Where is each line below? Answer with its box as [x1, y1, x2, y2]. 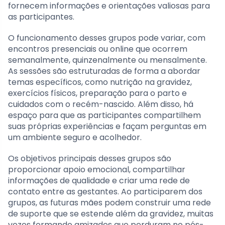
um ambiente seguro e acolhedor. [8, 131, 142, 143]
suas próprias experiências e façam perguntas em [8, 120, 206, 132]
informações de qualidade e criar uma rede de [8, 174, 190, 186]
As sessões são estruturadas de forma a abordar [8, 65, 200, 77]
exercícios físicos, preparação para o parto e [8, 87, 187, 99]
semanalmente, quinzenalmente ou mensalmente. [8, 54, 207, 66]
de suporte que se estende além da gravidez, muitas [8, 207, 213, 219]
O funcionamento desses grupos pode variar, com [8, 32, 205, 44]
